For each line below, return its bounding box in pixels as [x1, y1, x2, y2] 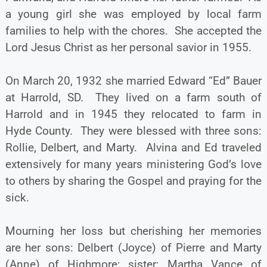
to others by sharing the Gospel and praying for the [5, 173, 262, 188]
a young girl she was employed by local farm [5, 7, 262, 21]
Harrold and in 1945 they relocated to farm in [5, 107, 262, 121]
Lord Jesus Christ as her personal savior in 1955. [5, 40, 252, 54]
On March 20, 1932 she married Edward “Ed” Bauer [5, 73, 262, 88]
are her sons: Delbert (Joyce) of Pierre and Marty [5, 240, 262, 254]
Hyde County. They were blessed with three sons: [5, 123, 262, 138]
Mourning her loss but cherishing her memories [5, 223, 262, 238]
